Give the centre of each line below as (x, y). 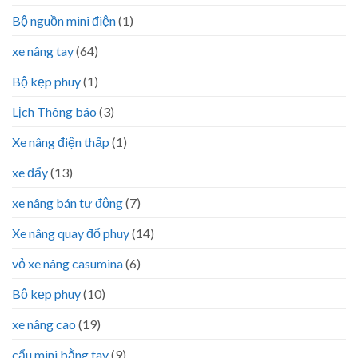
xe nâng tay (43, 50)
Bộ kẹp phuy (46, 81)
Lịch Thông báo (54, 111)
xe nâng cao (44, 324)
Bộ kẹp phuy (46, 293)
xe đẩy (30, 172)
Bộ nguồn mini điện (64, 20)
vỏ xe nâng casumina (68, 263)
